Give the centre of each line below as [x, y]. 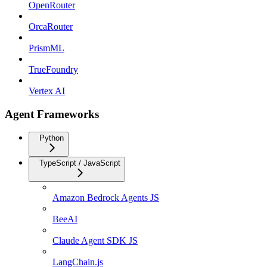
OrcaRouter [51, 26]
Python [52, 138]
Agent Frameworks [52, 114]
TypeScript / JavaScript [80, 163]
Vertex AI [47, 91]
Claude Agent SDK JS [95, 241]
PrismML [46, 48]
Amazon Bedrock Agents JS [106, 198]
